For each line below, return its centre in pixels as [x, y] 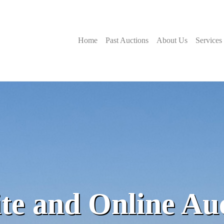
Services [209, 40]
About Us [172, 40]
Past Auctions [127, 40]
